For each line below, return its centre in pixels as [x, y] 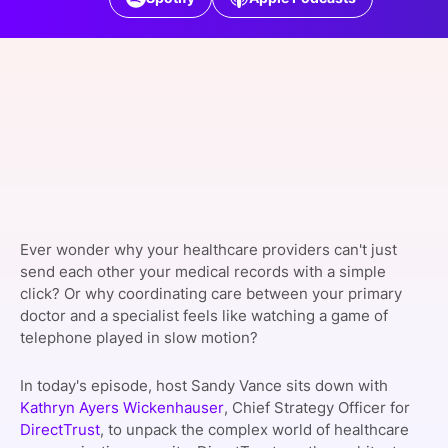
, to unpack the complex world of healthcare [254, 430]
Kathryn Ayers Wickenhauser [122, 408]
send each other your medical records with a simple [203, 272]
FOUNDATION [92, 60]
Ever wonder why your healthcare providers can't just [208, 250]
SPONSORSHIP [95, 15]
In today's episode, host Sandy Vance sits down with [204, 386]
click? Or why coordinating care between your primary [211, 294]
